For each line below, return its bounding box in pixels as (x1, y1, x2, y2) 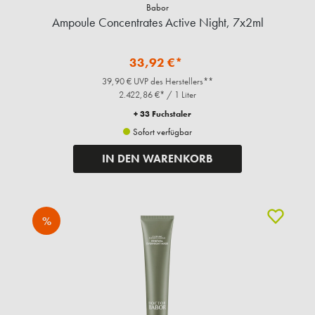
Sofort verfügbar (131, 126, 192, 139)
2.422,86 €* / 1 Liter (119, 89, 196, 101)
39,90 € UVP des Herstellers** (102, 75, 213, 88)
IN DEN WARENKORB (102, 151, 213, 167)
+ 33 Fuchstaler (134, 108, 191, 120)
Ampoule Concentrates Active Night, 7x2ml (51, 14, 264, 31)
